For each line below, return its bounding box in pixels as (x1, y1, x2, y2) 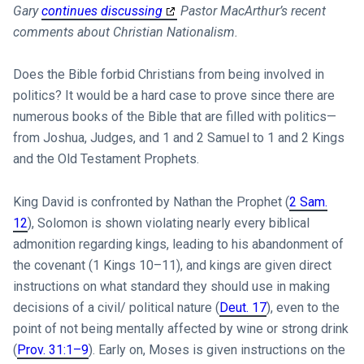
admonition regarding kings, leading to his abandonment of (12, 236, 344, 252)
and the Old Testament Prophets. (12, 151, 199, 167)
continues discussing (41, 2, 162, 19)
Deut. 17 (219, 299, 266, 315)
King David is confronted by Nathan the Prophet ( (12, 193, 289, 210)
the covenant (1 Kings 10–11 (12, 257, 176, 273)
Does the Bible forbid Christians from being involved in (12, 67, 324, 83)
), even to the (266, 299, 340, 315)
